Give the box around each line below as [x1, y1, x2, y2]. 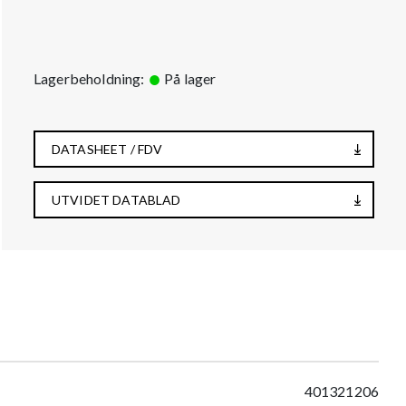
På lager [160, 70, 217, 87]
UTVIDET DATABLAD [52, 192, 181, 208]
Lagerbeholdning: [34, 70, 148, 87]
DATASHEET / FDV [52, 141, 163, 157]
